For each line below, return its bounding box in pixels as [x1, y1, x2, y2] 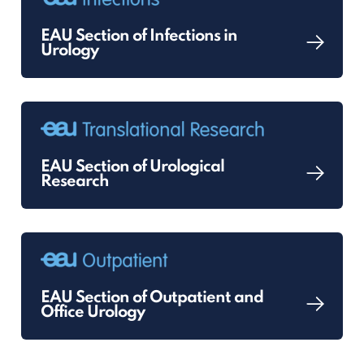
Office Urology [41, 305, 145, 321]
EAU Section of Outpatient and [41, 290, 264, 306]
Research [41, 174, 110, 190]
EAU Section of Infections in [41, 28, 238, 45]
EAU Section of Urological [41, 159, 225, 175]
